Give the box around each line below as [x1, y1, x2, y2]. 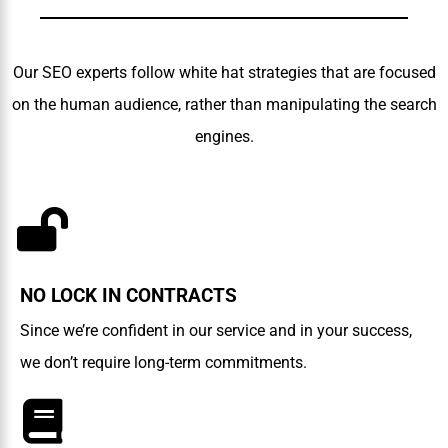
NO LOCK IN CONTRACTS [20, 285, 237, 308]
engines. [194, 127, 254, 147]
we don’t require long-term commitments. [20, 353, 307, 373]
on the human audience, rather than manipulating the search [11, 95, 437, 115]
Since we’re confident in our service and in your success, [20, 321, 412, 341]
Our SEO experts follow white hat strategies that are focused [12, 63, 436, 83]
